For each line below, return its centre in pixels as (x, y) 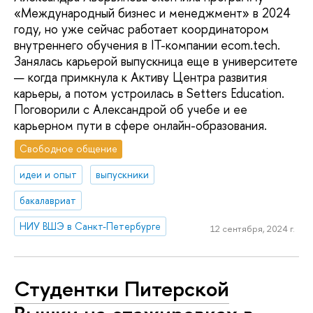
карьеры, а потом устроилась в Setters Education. (149, 93)
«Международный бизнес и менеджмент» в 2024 (152, 13)
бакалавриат (48, 201)
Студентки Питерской (122, 288)
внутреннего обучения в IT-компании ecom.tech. (147, 45)
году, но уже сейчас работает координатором (141, 29)
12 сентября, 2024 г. (252, 228)
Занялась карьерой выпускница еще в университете (156, 61)
